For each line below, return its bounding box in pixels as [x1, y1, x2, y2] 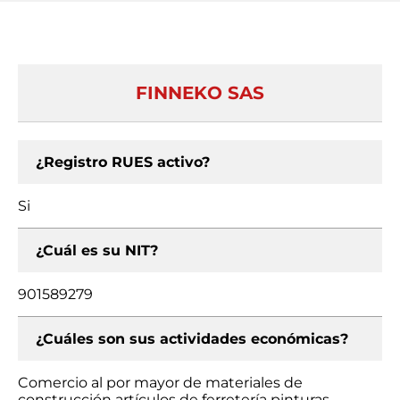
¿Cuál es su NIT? [36, 242, 158, 259]
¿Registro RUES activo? [36, 154, 210, 171]
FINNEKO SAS [136, 82, 264, 104]
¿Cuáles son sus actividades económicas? [36, 330, 348, 347]
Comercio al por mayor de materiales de [18, 374, 303, 391]
